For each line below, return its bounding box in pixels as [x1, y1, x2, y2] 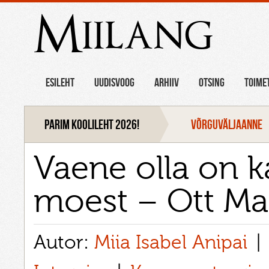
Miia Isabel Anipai [94, 231, 247, 253]
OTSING [199, 76, 225, 89]
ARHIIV [154, 76, 180, 89]
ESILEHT [46, 76, 75, 89]
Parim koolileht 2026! [44, 116, 140, 131]
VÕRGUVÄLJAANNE [191, 116, 263, 131]
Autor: [34, 231, 94, 253]
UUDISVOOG [94, 76, 135, 89]
